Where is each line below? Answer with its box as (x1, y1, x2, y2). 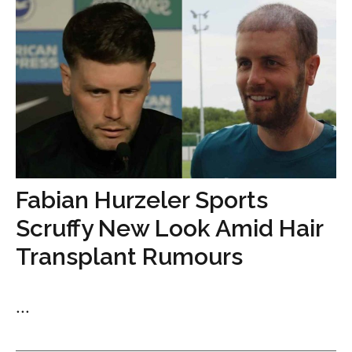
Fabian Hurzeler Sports (16, 186, 268, 214)
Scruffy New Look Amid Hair (16, 214, 323, 243)
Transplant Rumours (16, 243, 243, 271)
